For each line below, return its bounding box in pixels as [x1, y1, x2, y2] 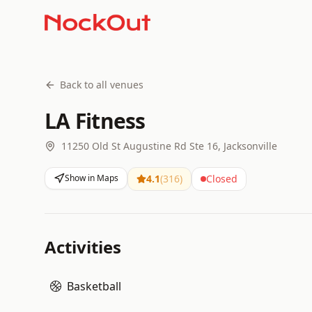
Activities [45, 235, 121, 258]
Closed [206, 172, 237, 185]
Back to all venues [60, 78, 143, 91]
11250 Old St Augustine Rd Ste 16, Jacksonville [61, 139, 277, 153]
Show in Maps [65, 172, 118, 184]
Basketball [67, 279, 121, 294]
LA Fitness [45, 107, 146, 135]
